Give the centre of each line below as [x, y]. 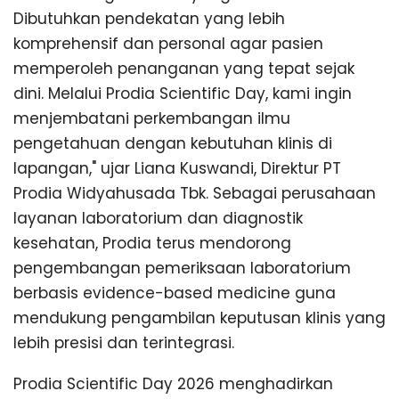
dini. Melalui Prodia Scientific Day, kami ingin [183, 93]
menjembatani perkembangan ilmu [152, 118]
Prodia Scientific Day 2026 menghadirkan [173, 384]
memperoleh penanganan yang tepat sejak [184, 68]
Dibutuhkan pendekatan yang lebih [149, 18]
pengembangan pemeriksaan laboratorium [182, 268]
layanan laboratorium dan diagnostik [158, 218]
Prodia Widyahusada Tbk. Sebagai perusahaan [195, 193]
